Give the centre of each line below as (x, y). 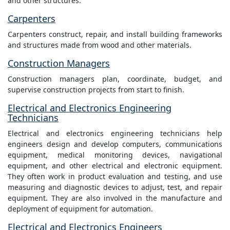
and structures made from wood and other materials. (100, 45)
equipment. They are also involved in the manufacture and (115, 198)
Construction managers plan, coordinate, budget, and (115, 79)
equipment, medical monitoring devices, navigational (115, 155)
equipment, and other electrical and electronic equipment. (115, 166)
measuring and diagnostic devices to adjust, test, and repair (115, 187)
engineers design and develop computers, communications (115, 144)
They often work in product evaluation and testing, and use (115, 177)
